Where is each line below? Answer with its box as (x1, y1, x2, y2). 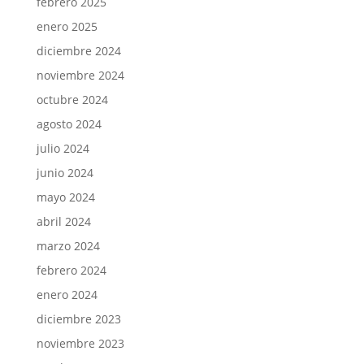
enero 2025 (36, 18, 97, 34)
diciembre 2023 (36, 310, 121, 327)
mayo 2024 (36, 188, 95, 205)
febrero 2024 (36, 262, 106, 278)
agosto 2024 (36, 115, 102, 132)
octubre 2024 (36, 91, 108, 107)
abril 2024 (36, 213, 91, 229)
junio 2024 (36, 164, 93, 180)
